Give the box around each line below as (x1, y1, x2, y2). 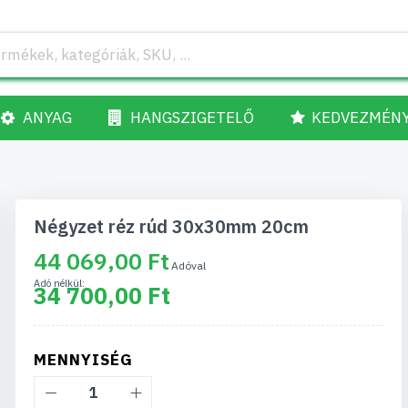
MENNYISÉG (34, 350, 134, 370)
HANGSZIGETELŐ (130, 107, 254, 127)
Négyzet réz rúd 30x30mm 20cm (34, 214, 310, 239)
